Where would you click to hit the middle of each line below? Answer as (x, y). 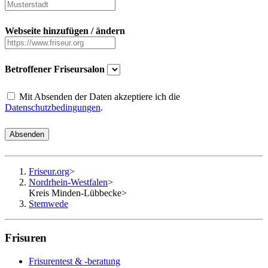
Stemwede (48, 204)
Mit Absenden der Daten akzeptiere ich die (98, 97)
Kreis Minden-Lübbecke (75, 193)
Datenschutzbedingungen (53, 108)
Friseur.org (49, 172)
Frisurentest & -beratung (74, 261)
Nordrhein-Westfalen (68, 182)
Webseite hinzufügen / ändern (65, 31)
